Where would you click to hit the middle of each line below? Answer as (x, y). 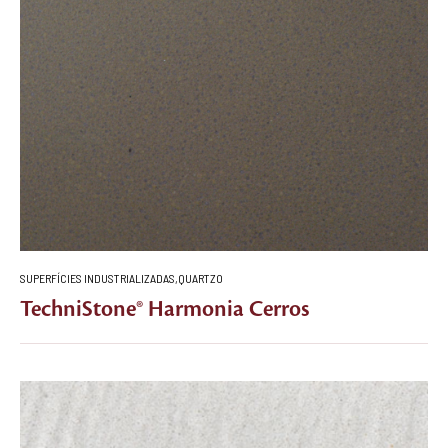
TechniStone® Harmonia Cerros (164, 308)
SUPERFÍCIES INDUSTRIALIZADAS (97, 277)
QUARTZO (200, 277)
